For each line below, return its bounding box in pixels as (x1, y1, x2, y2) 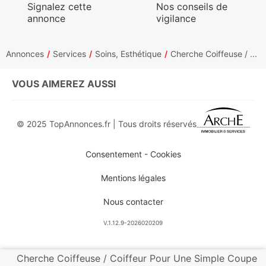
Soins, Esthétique (95, 49, 161, 59)
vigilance (156, 12, 197, 24)
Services (53, 49, 86, 59)
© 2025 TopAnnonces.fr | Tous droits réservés (16, 118, 197, 129)
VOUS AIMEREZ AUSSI (12, 78, 116, 90)
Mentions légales (100, 173, 166, 183)
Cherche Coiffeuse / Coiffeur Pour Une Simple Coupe (17, 252, 257, 264)
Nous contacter (103, 197, 163, 207)
